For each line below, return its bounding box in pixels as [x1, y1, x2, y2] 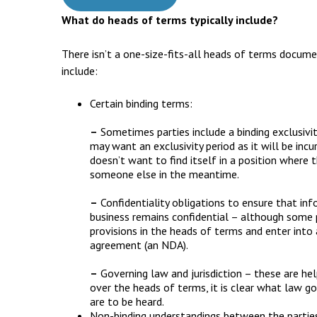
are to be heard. [90, 294, 164, 309]
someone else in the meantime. [90, 167, 239, 181]
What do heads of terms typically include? [62, 13, 278, 27]
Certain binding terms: [90, 96, 192, 110]
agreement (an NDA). [90, 238, 188, 252]
